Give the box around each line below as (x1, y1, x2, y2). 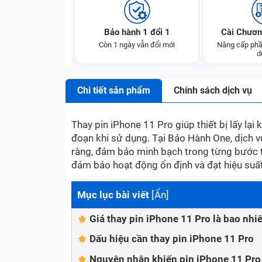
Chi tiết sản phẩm (77, 85, 150, 96)
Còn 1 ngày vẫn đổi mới (99, 40, 175, 49)
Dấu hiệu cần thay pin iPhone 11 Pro (89, 233, 254, 245)
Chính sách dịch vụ (174, 85, 252, 96)
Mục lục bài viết (77, 189, 149, 201)
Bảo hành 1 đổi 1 (104, 27, 170, 37)
